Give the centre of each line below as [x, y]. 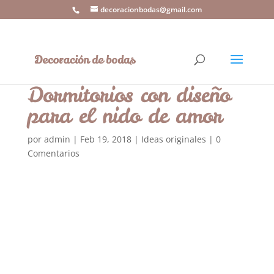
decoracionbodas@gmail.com [151, 9]
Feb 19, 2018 [106, 139]
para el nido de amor [124, 116]
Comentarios [53, 153]
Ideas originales [173, 139]
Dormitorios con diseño [128, 95]
